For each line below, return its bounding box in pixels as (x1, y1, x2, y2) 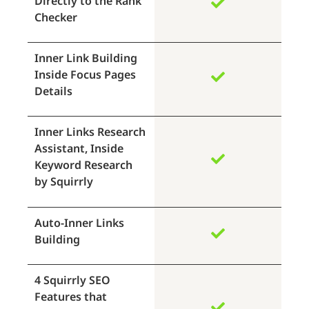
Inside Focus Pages (34, 66, 136, 82)
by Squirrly (34, 174, 93, 190)
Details (34, 83, 72, 99)
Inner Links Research (34, 124, 146, 140)
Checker (34, 9, 77, 25)
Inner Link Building (34, 50, 137, 66)
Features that (34, 289, 107, 305)
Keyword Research (34, 157, 132, 173)
